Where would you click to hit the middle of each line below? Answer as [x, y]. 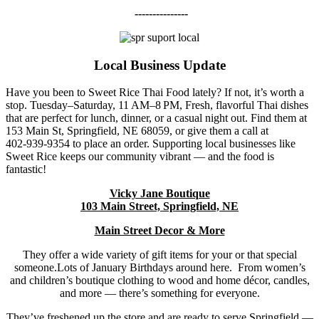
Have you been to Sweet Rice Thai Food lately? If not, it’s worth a [155, 93]
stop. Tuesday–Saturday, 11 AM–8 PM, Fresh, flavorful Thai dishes [157, 105]
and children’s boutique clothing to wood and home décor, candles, [159, 281]
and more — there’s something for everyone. [159, 293]
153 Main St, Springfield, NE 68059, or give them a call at [137, 131]
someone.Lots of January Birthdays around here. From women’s [159, 268]
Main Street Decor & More [159, 231]
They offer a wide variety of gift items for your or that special [159, 255]
